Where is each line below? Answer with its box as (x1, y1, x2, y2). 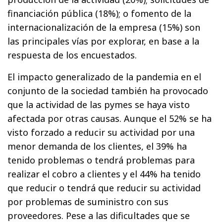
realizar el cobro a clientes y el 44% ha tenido (7, 168, 201, 180)
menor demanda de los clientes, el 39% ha (7, 140, 187, 153)
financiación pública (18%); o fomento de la (7, 7, 192, 20)
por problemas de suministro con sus (7, 196, 169, 208)
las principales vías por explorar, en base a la (7, 35, 200, 48)
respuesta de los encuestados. (7, 49, 137, 61)
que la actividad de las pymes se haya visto (7, 99, 190, 111)
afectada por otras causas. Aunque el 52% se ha (7, 112, 212, 125)
